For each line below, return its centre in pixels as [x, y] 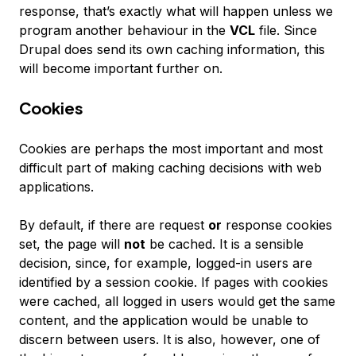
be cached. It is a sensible [224, 244]
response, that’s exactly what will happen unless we [176, 11]
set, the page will [72, 244]
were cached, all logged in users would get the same [177, 301]
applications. [56, 187]
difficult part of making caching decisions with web [170, 168]
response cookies [277, 225]
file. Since [286, 30]
